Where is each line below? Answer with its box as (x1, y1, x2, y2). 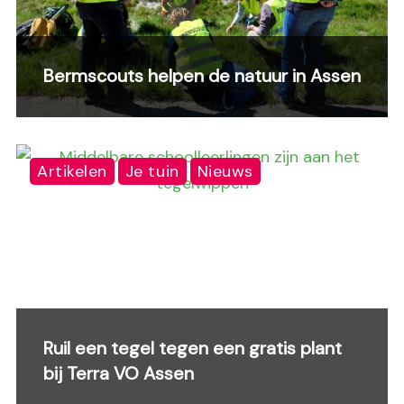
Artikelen (37, 161, 107, 182)
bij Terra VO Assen (43, 362, 194, 385)
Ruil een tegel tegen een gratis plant (43, 336, 342, 360)
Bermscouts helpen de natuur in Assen (43, 64, 361, 87)
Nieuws (197, 161, 253, 182)
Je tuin (124, 161, 179, 182)
